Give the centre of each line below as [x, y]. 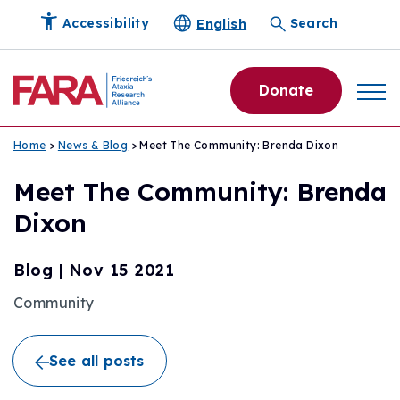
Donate [286, 90]
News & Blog [93, 145]
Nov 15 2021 [121, 270]
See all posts [97, 361]
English [222, 23]
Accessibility [106, 23]
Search [313, 23]
